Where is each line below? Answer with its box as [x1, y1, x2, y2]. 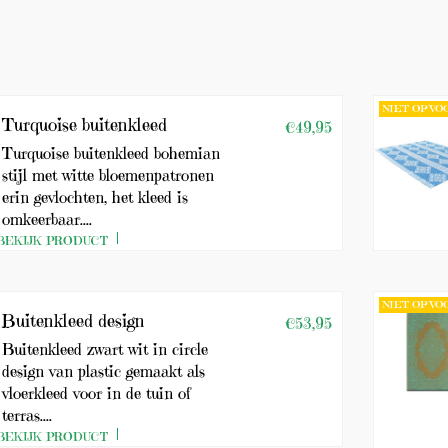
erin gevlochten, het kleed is [2, 187, 189, 207]
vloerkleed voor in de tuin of [2, 383, 192, 403]
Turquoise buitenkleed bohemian [2, 143, 221, 163]
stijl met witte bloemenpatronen [2, 165, 215, 185]
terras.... [2, 405, 53, 425]
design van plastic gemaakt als [2, 361, 206, 381]
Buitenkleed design [2, 309, 146, 332]
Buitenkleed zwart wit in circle [2, 339, 209, 359]
